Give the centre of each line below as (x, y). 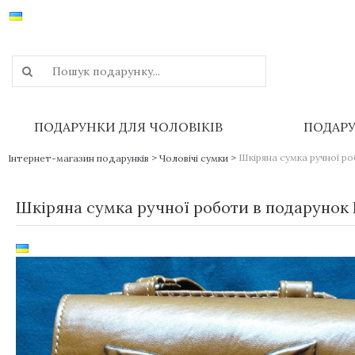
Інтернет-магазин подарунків (78, 158)
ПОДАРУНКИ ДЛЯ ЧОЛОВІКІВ (128, 127)
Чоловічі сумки (194, 158)
